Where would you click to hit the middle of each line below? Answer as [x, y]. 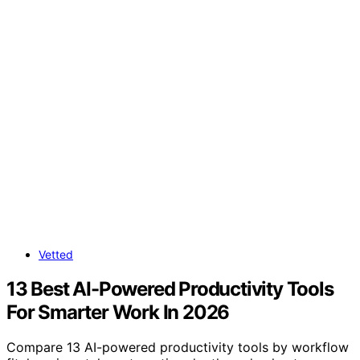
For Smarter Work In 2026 [118, 312]
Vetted [56, 254]
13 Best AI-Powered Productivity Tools [170, 288]
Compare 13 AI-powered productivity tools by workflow [178, 348]
